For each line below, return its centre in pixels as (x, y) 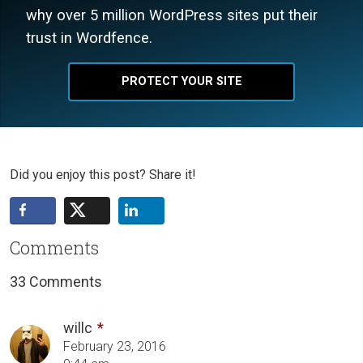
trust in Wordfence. (89, 37)
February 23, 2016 (115, 346)
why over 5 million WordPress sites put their (172, 15)
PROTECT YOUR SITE (181, 81)
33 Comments (56, 281)
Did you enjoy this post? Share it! (103, 174)
